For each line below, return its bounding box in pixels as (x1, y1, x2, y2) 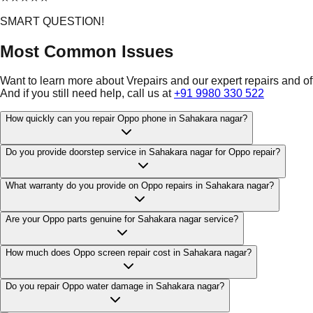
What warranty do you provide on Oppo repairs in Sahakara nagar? (6, 180, 274, 191)
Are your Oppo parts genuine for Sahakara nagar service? (6, 214, 238, 225)
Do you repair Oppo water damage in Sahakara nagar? (6, 281, 224, 292)
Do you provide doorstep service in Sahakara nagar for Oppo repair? (6, 147, 280, 158)
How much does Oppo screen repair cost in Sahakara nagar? (6, 247, 252, 259)
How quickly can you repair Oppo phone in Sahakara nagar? (6, 113, 247, 124)
